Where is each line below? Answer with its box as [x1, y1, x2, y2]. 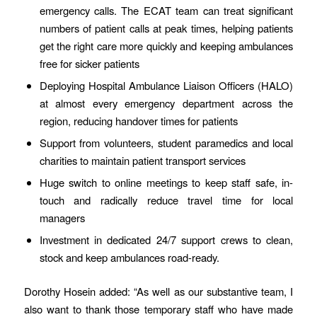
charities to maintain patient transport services [39, 153, 246, 168]
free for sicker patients [39, 56, 139, 71]
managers [39, 210, 85, 226]
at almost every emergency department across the [39, 96, 294, 111]
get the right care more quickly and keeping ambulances [39, 38, 294, 54]
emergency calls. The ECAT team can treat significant [39, 3, 294, 18]
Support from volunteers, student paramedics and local [39, 135, 294, 151]
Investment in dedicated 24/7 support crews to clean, [39, 232, 294, 248]
